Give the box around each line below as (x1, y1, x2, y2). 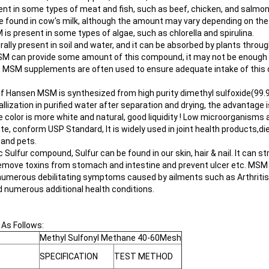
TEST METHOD (114, 252, 173, 262)
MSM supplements (2, 64, 76, 74)
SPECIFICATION (40, 252, 98, 262)
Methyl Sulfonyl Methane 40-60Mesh (40, 233, 181, 243)
